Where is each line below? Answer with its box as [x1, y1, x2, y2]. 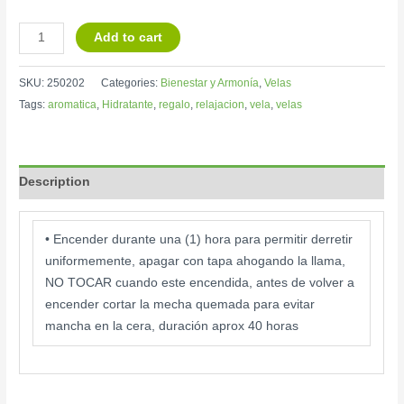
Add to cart [94, 30, 163, 44]
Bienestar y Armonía [161, 77, 260, 90]
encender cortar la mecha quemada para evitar [45, 298, 316, 312]
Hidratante [102, 98, 154, 112]
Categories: [101, 77, 161, 90]
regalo [159, 98, 191, 112]
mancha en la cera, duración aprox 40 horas [45, 319, 299, 334]
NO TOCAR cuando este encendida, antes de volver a [45, 276, 355, 290]
